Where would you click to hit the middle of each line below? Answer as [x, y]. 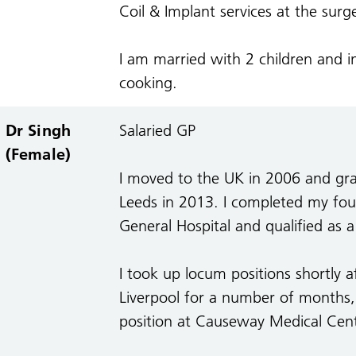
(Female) [38, 154]
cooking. [148, 83]
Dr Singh [38, 130]
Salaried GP [157, 130]
